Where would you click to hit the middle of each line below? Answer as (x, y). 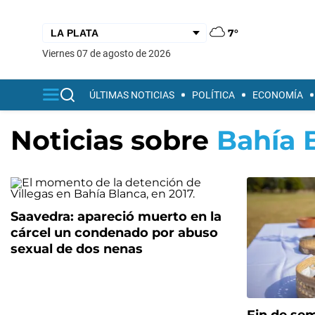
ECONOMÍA (278, 95)
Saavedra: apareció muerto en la (116, 217)
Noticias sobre (114, 140)
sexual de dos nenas (77, 249)
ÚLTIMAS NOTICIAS (132, 95)
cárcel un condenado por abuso (114, 233)
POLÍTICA (213, 95)
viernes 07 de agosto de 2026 (110, 53)
